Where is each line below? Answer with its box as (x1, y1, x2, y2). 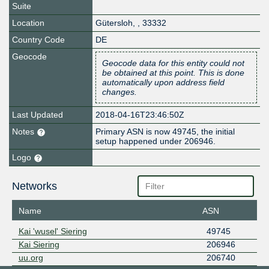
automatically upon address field (102, 77, 225, 88)
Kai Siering (18, 239, 59, 249)
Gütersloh (95, 18, 133, 28)
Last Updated (12, 110, 63, 120)
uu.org (18, 252, 43, 262)
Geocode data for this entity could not (102, 58, 245, 68)
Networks (11, 180, 57, 193)
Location (12, 18, 44, 28)
